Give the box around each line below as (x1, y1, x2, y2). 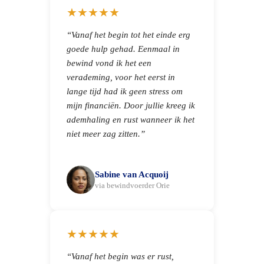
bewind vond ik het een (67, 58, 151, 68)
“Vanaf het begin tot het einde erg (67, 29, 190, 39)
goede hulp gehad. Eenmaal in (67, 44, 180, 54)
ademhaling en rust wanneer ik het (67, 114, 194, 124)
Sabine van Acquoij (95, 169, 169, 179)
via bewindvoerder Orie (95, 180, 170, 190)
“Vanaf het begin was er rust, (67, 252, 174, 262)
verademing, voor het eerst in (67, 72, 175, 82)
